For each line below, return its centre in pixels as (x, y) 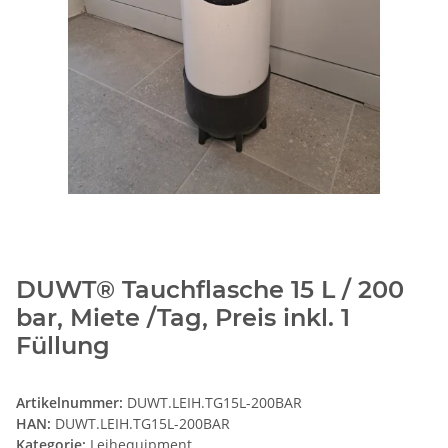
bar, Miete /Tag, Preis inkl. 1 (183, 318)
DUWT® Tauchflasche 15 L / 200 (210, 290)
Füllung (63, 346)
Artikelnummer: (71, 403)
